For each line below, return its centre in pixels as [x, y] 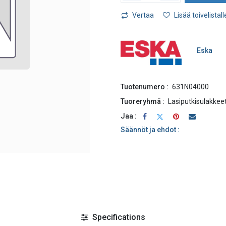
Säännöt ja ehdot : [150, 129]
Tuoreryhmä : [143, 101]
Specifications [118, 217]
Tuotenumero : [145, 87]
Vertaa [143, 15]
